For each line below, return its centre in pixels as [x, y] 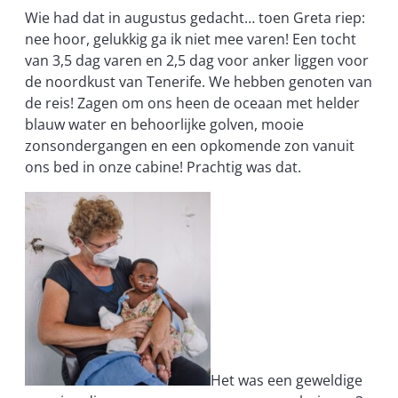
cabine [157, 167]
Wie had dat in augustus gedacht [135, 17]
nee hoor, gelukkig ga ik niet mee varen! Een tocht [191, 39]
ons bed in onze [80, 167]
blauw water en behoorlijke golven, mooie [164, 124]
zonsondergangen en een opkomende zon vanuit [190, 145]
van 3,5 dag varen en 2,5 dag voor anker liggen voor [197, 60]
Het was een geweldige [287, 381]
